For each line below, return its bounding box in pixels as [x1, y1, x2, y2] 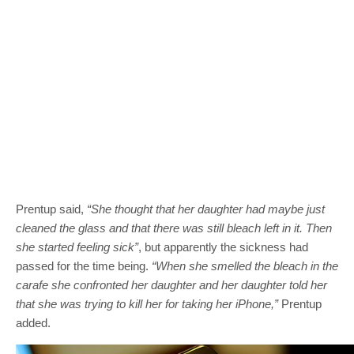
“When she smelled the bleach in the [152, 259, 338, 273]
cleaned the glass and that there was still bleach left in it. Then [16, 221, 332, 235]
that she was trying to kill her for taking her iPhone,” [16, 297, 281, 311]
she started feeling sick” [16, 240, 138, 254]
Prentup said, [16, 202, 87, 217]
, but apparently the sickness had [138, 240, 308, 254]
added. [16, 316, 51, 330]
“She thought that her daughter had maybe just [87, 202, 325, 217]
